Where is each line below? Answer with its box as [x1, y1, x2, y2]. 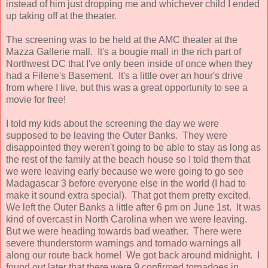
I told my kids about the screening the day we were [6, 118, 219, 129]
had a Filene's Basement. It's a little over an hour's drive [6, 70, 243, 81]
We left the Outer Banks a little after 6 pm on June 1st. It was [6, 202, 261, 212]
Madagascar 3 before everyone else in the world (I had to [6, 178, 246, 188]
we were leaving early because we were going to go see [6, 166, 243, 176]
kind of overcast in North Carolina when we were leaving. [6, 214, 249, 224]
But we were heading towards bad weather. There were [6, 226, 242, 236]
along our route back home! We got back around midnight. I [6, 249, 260, 260]
